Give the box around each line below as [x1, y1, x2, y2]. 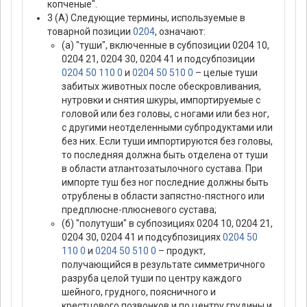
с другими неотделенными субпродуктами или [62, 122, 273, 134]
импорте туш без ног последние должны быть [62, 177, 269, 188]
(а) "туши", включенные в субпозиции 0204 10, [62, 40, 269, 51]
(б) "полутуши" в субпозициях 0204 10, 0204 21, [62, 218, 273, 230]
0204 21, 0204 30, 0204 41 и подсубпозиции [62, 53, 255, 65]
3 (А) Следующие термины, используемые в [47, 12, 245, 24]
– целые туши [193, 67, 258, 79]
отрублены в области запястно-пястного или [62, 191, 265, 202]
